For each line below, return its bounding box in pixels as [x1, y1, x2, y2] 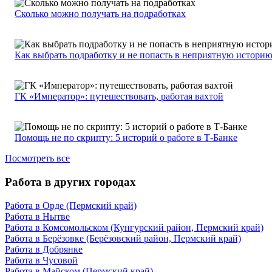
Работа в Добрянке [5, 243, 83, 254]
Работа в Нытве [5, 211, 70, 222]
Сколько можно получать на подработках [15, 8, 186, 19]
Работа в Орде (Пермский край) [5, 200, 137, 211]
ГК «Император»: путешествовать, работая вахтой [15, 91, 223, 102]
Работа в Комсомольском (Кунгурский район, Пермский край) [5, 222, 263, 233]
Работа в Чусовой [5, 254, 78, 265]
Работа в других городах [5, 175, 136, 189]
